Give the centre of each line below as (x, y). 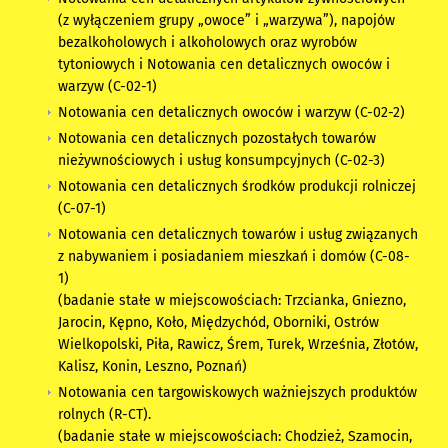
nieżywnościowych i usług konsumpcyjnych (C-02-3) (224, 161)
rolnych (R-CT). (105, 415)
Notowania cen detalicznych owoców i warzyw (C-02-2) (234, 113)
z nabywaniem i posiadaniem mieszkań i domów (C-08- (234, 257)
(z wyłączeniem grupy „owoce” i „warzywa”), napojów (227, 21)
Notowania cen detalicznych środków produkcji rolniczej (237, 187)
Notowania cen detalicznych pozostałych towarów (217, 139)
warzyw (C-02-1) (108, 87)
